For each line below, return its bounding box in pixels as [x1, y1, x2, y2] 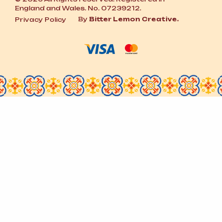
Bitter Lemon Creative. [89, 15, 179, 23]
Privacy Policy [15, 16, 66, 23]
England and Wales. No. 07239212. [15, 4, 141, 12]
